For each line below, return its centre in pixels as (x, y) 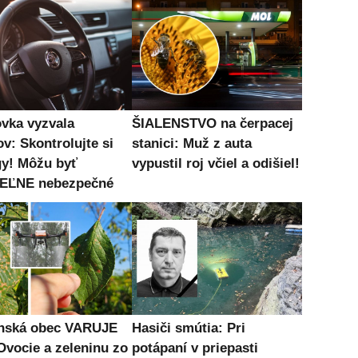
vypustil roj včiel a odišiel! (215, 164)
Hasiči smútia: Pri (188, 328)
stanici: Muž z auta (191, 144)
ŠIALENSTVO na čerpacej (212, 124)
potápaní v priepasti (195, 348)
